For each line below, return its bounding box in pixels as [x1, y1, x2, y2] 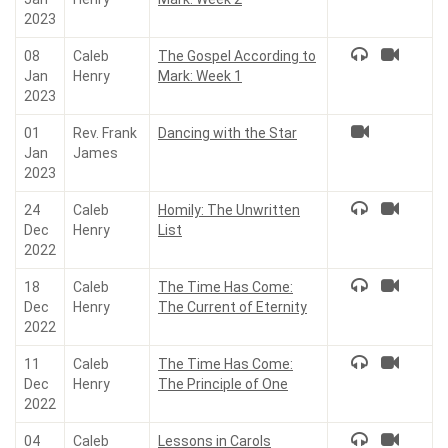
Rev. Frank [73, 125, 137, 141]
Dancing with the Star [158, 125, 297, 141]
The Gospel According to [158, 48, 316, 64]
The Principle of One [158, 376, 288, 392]
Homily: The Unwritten [158, 202, 300, 218]
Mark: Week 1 [158, 68, 242, 84]
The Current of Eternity [158, 299, 307, 315]
